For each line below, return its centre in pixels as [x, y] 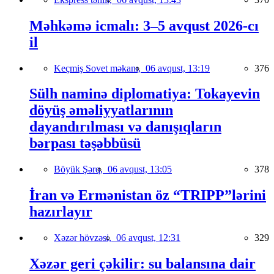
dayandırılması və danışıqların [125, 127]
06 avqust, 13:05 [140, 169]
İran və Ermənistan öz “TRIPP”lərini [148, 195]
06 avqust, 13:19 [178, 68]
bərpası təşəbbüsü [85, 143]
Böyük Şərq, [81, 169]
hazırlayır [61, 212]
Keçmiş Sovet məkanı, [100, 68]
